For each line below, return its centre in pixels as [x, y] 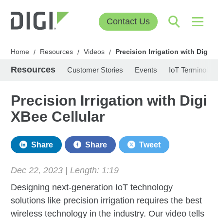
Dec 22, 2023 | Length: [56, 170]
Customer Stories [95, 70]
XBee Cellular [58, 116]
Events [146, 70]
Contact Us [128, 22]
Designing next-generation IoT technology [92, 187]
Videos [94, 51]
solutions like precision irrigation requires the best [107, 200]
